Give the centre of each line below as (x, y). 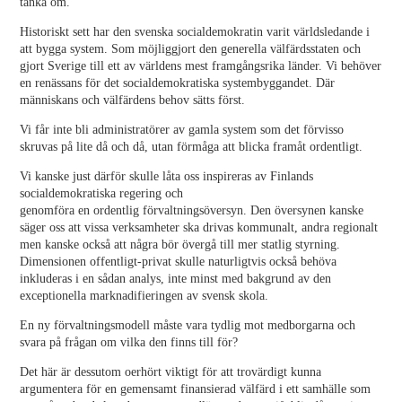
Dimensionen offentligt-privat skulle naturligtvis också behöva (179, 262)
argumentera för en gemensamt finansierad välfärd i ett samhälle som (196, 389)
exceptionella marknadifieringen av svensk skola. (144, 296)
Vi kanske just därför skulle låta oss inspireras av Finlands (167, 176)
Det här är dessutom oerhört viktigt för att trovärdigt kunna (171, 372)
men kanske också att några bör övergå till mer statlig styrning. (180, 245)
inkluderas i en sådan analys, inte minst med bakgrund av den (176, 279)
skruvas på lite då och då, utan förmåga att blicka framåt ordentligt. (192, 147)
